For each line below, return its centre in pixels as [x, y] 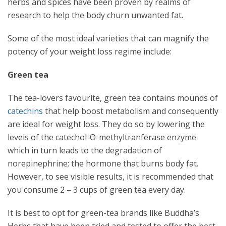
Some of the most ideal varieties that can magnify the [108, 38]
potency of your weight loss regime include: [90, 51]
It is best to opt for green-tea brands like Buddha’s [103, 213]
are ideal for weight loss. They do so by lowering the [106, 124]
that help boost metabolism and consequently [131, 111]
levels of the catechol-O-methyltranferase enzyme [102, 137]
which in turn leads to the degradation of [85, 150]
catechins [25, 111]
